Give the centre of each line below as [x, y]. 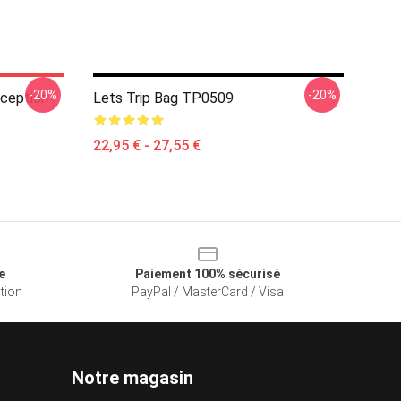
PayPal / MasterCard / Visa [208, 292]
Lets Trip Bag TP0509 [163, 98]
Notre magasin [132, 378]
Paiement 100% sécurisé [208, 274]
